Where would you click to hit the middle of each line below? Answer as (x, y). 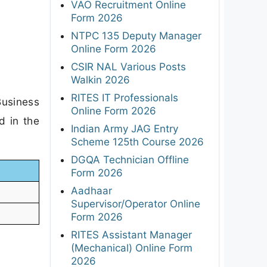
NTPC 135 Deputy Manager (136, 35)
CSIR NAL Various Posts (128, 66)
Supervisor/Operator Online (136, 204)
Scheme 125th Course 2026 (137, 142)
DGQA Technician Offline (130, 159)
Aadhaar (91, 190)
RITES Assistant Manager (131, 235)
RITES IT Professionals (125, 97)
